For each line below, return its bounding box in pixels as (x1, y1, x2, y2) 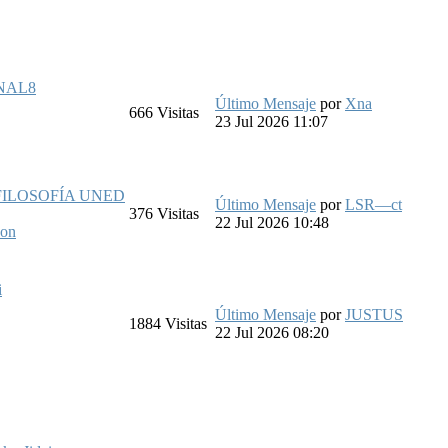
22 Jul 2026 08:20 (215, 323, 329, 341)
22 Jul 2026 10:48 (215, 213, 329, 231)
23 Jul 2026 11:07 (215, 112, 328, 130)
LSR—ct (345, 195, 402, 213)
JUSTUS (345, 305, 403, 323)
